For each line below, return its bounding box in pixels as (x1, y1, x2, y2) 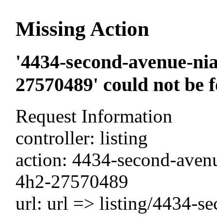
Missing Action (15, 17, 150, 40)
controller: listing (15, 127, 148, 148)
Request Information (15, 105, 173, 126)
